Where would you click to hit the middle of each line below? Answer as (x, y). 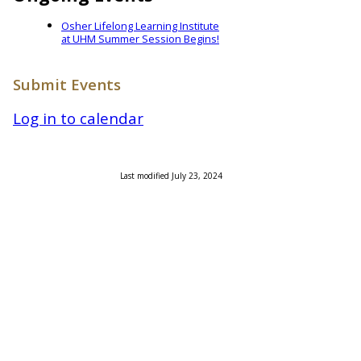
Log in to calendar (78, 118)
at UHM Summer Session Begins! (140, 39)
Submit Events (67, 84)
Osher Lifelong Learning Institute (140, 26)
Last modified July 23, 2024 (171, 175)
